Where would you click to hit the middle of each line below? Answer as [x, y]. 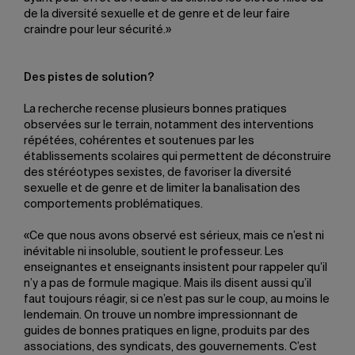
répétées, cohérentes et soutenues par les [139, 141]
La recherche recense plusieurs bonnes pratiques [155, 109]
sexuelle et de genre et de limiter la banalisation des [162, 189]
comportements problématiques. [113, 204]
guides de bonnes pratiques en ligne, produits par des [167, 331]
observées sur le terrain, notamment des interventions [169, 125]
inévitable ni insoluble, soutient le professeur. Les [154, 252]
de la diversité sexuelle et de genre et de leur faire [157, 14]
